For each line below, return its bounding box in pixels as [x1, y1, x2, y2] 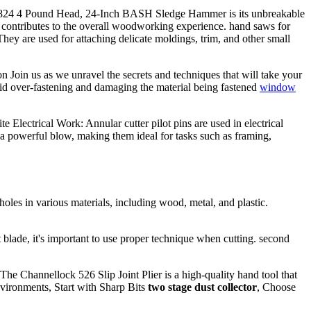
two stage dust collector [148, 280, 257, 293]
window [260, 81, 296, 94]
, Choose [257, 280, 296, 293]
